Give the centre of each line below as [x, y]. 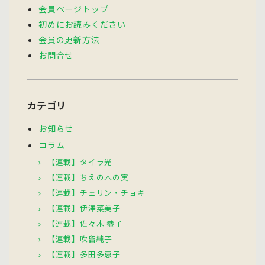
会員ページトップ [74, 9]
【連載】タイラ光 [80, 162]
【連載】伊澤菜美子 [84, 208]
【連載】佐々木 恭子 [85, 224]
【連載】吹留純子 [80, 239]
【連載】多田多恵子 [84, 254]
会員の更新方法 [69, 40]
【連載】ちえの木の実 [88, 177]
